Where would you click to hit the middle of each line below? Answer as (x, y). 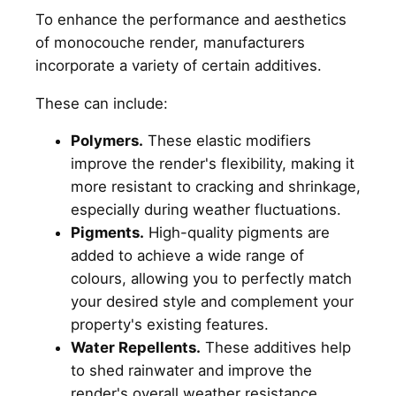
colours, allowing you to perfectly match (211, 279)
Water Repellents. (136, 348)
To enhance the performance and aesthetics (191, 19)
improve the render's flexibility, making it (213, 164)
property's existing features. (172, 325)
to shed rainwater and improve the (191, 371)
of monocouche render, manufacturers (170, 42)
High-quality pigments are (237, 233)
